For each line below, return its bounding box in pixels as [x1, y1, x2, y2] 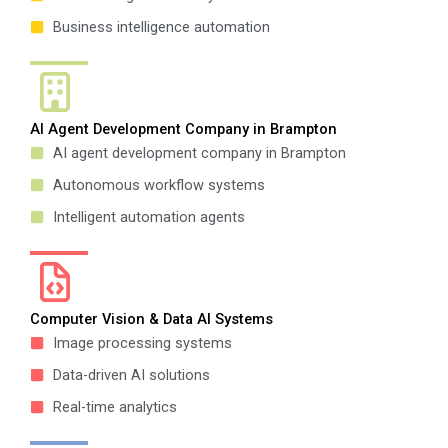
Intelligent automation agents [52, 207, 245, 226]
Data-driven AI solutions [52, 365, 210, 384]
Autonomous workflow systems [52, 175, 265, 194]
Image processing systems [52, 333, 232, 352]
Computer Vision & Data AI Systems [30, 309, 273, 328]
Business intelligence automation [52, 17, 270, 36]
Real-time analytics [52, 397, 177, 416]
